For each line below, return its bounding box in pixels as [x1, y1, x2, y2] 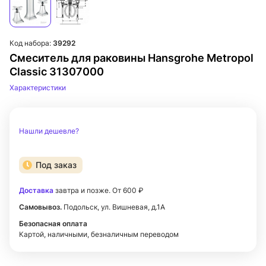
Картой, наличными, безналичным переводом [19, 230, 179, 239]
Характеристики [9, 83, 66, 92]
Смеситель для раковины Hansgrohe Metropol [9, 52, 254, 64]
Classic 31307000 [9, 65, 104, 78]
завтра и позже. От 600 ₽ [53, 186, 143, 195]
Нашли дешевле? [19, 126, 79, 135]
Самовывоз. [19, 202, 62, 211]
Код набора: [9, 39, 53, 47]
